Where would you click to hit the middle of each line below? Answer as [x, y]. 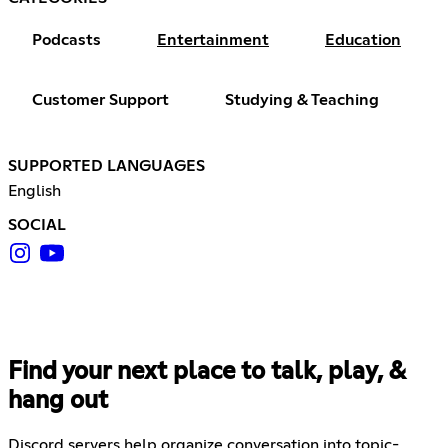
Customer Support [100, 100]
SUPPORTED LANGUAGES [106, 166]
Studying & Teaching [302, 100]
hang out [58, 401]
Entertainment [213, 40]
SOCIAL [37, 225]
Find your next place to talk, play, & [206, 372]
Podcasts [66, 40]
